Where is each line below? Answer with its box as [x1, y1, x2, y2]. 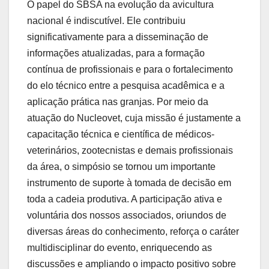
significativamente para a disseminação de [27, 32, 208, 43]
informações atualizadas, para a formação [27, 48, 205, 59]
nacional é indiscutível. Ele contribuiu [27, 16, 186, 26]
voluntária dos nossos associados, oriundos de [27, 210, 226, 221]
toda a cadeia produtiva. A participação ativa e [27, 194, 222, 205]
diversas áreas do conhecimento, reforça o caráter [27, 226, 239, 237]
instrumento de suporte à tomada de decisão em [27, 178, 231, 189]
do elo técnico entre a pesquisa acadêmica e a [27, 80, 225, 91]
